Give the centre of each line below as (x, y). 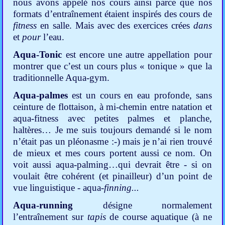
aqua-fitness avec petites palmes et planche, (113, 119)
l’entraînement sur (50, 217)
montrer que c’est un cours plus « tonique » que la (113, 66)
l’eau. (54, 37)
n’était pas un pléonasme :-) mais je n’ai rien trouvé (113, 142)
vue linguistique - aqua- (59, 188)
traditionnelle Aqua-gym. (62, 78)
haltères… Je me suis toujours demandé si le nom (113, 130)
